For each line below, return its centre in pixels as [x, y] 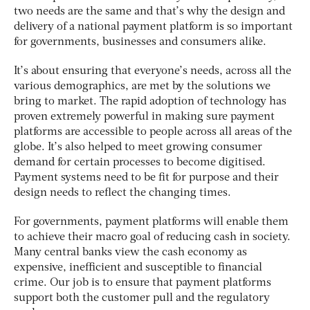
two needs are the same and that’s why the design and [149, 11]
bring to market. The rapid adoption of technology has [150, 101]
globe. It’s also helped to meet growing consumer [138, 147]
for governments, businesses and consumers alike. [140, 42]
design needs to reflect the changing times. [122, 193]
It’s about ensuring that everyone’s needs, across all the [153, 71]
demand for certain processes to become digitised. [140, 162]
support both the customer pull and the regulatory [142, 298]
